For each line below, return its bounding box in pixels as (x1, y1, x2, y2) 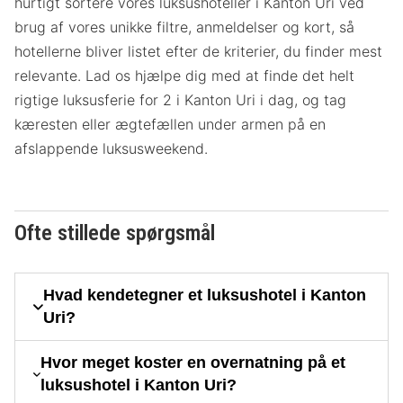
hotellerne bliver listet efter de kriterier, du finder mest (14, 42, 382, 61)
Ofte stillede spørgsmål (14, 220, 215, 246)
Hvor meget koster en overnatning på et (40, 354, 345, 372)
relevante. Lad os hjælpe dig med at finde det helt (14, 67, 354, 85)
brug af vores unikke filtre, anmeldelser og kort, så (14, 18, 354, 37)
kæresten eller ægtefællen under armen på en (14, 115, 326, 134)
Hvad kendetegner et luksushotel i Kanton (43, 286, 367, 305)
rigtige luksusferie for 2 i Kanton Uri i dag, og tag (14, 91, 346, 110)
